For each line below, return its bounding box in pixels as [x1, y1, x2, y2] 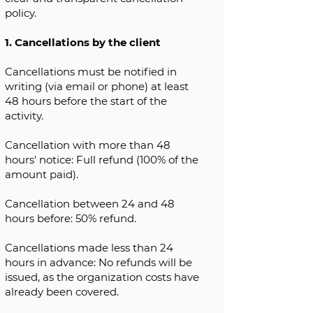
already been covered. [5, 285, 119, 298]
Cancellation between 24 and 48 [5, 197, 175, 210]
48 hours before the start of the [5, 94, 167, 108]
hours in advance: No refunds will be [5, 256, 192, 269]
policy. [5, 6, 36, 20]
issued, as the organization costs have [5, 270, 199, 284]
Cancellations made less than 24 [5, 241, 173, 254]
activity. [5, 109, 43, 122]
